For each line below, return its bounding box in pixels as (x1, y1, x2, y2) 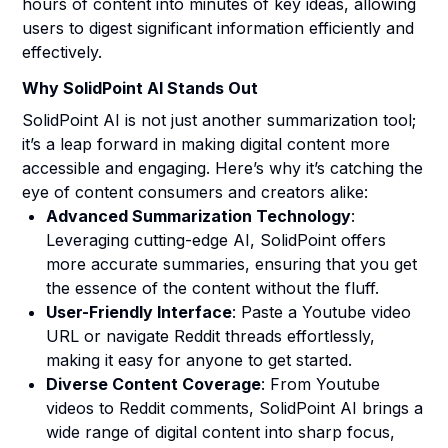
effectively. (22, 42, 103, 62)
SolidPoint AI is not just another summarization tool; (22, 110, 417, 130)
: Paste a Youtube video (232, 302, 412, 322)
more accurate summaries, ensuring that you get (46, 254, 418, 274)
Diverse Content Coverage (46, 374, 262, 394)
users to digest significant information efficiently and (22, 18, 415, 38)
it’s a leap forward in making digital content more (22, 134, 391, 154)
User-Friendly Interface (46, 302, 233, 322)
